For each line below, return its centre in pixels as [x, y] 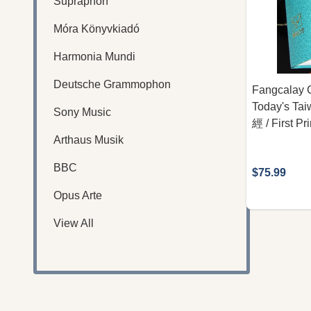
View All [74, 223]
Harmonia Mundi [94, 56]
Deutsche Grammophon [112, 84]
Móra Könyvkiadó [96, 28]
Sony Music [82, 112]
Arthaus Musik [89, 140]
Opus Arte [78, 195]
